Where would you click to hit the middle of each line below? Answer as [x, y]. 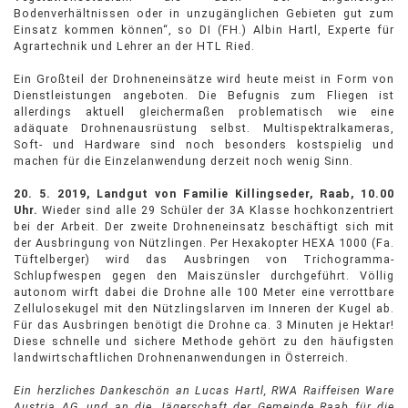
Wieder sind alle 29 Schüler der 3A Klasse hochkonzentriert [218, 210]
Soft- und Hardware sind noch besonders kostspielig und [204, 145]
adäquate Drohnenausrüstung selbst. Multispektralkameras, [204, 128]
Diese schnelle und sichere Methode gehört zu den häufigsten [204, 342]
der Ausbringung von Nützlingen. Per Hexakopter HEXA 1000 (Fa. [204, 243]
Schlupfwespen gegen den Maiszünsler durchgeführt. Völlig [204, 276]
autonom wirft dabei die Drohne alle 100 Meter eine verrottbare [204, 292]
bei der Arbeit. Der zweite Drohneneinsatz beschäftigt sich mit [204, 227]
